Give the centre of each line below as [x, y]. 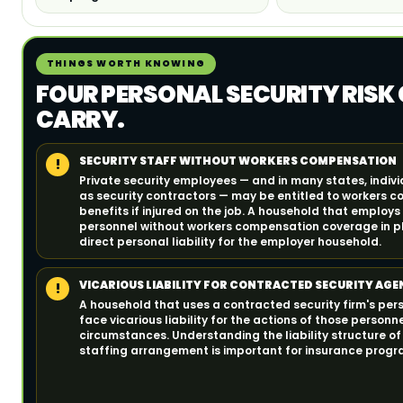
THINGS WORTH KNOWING [126, 63]
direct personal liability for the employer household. [230, 242]
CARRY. [81, 120]
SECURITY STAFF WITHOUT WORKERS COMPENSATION [238, 161]
